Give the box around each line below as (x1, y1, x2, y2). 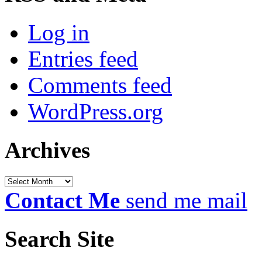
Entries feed (28, 46, 138, 72)
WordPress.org (28, 99, 163, 125)
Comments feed (28, 73, 172, 98)
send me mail (126, 187, 247, 213)
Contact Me (5, 187, 120, 213)
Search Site (5, 226, 114, 251)
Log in (28, 20, 89, 46)
